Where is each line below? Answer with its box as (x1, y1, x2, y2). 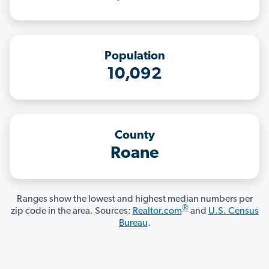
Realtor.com (132, 207, 182, 217)
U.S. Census (208, 207, 259, 217)
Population (104, 50, 165, 63)
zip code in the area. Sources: (10, 207, 133, 217)
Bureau (118, 219, 148, 229)
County (114, 130, 155, 142)
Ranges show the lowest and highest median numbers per (16, 195, 253, 205)
